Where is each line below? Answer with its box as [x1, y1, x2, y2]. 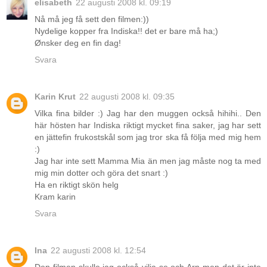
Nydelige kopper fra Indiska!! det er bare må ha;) [35, 26, 218, 36]
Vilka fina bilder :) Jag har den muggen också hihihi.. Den [35, 108, 261, 119]
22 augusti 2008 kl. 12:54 [51, 246, 146, 256]
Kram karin [35, 192, 76, 202]
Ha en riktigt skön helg [35, 180, 119, 190]
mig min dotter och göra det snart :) [35, 168, 168, 178]
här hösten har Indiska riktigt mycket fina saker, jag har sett [35, 120, 261, 131]
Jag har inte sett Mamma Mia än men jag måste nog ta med [35, 156, 261, 166]
